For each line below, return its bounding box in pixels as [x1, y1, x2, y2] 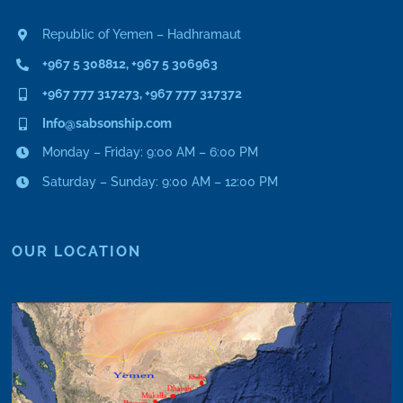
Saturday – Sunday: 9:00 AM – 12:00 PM [42, 175, 279, 190]
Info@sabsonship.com [42, 115, 173, 130]
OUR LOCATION [12, 243, 142, 261]
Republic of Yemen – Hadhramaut [42, 27, 242, 42]
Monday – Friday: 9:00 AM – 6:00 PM [42, 145, 259, 160]
